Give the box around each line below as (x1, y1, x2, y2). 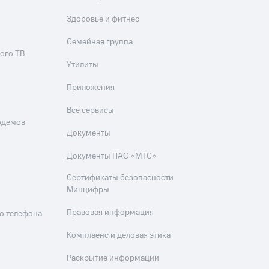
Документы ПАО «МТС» (67, 150, 157, 162)
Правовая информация (67, 207, 154, 219)
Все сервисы (67, 104, 115, 116)
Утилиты (67, 59, 99, 71)
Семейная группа (67, 36, 133, 48)
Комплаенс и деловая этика (67, 229, 171, 241)
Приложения (67, 82, 115, 94)
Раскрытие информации (67, 252, 160, 264)
